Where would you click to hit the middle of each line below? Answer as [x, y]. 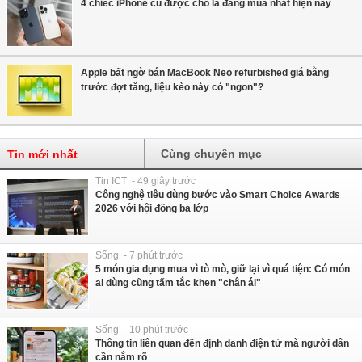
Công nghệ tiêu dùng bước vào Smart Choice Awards [218, 195]
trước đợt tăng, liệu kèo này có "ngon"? [172, 88]
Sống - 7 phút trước [139, 256]
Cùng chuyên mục [212, 154]
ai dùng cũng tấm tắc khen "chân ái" [178, 283]
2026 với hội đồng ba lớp [152, 209]
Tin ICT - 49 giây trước [145, 181]
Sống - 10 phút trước [142, 330]
